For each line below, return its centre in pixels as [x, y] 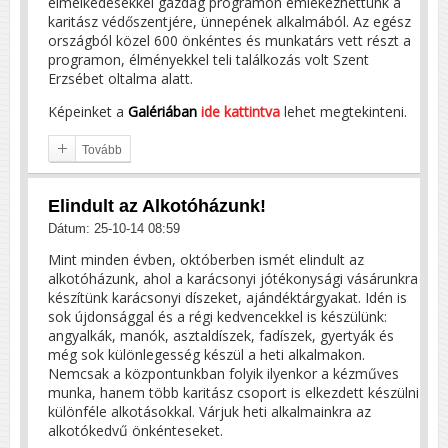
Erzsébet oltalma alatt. [120, 78]
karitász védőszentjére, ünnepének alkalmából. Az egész [229, 21]
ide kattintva [240, 111]
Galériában [162, 111]
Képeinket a [88, 111]
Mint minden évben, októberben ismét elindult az [206, 259]
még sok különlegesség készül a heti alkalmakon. [206, 354]
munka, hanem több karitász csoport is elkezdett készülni [233, 392]
